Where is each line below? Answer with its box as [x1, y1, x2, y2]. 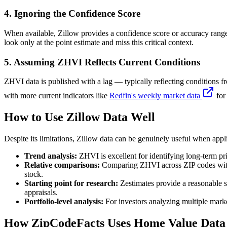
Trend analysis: [24, 152, 77, 161]
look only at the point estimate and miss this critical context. [4, 37, 194, 47]
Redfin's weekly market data [109, 91, 202, 100]
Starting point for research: [24, 179, 118, 188]
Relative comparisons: [24, 161, 100, 170]
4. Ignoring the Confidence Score [4, 8, 140, 19]
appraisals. [24, 188, 58, 197]
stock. [24, 170, 43, 179]
